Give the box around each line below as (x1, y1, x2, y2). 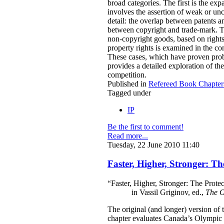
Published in (107, 79, 146, 88)
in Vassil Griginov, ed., (131, 188, 205, 197)
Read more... (107, 131, 148, 140)
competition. (107, 70, 146, 79)
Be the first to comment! (107, 122, 183, 131)
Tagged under (107, 88, 151, 97)
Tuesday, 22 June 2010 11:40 (107, 140, 199, 149)
